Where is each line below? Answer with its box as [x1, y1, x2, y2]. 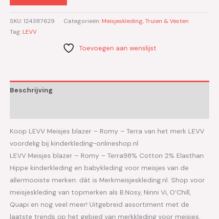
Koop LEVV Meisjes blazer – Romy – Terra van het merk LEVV [10, 127, 204, 136]
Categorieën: [64, 17, 102, 25]
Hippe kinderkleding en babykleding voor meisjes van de [10, 163, 189, 173]
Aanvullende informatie [10, 104, 91, 113]
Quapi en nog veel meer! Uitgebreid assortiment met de [10, 200, 189, 209]
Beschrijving [10, 86, 53, 95]
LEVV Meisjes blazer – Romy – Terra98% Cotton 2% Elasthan [10, 151, 204, 160]
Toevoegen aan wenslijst [79, 43, 156, 52]
